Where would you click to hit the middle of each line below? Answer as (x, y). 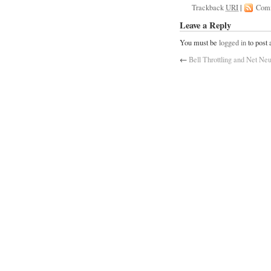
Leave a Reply (205, 25)
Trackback (209, 8)
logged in (233, 42)
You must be (199, 42)
